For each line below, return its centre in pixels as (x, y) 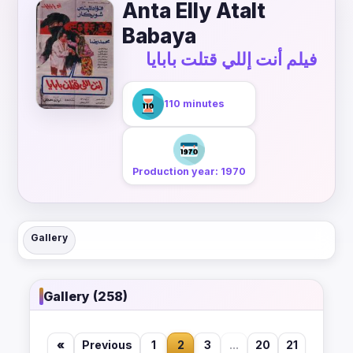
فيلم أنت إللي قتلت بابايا (232, 59)
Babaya (159, 36)
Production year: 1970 (189, 171)
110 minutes (194, 104)
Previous (107, 345)
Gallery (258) (85, 296)
